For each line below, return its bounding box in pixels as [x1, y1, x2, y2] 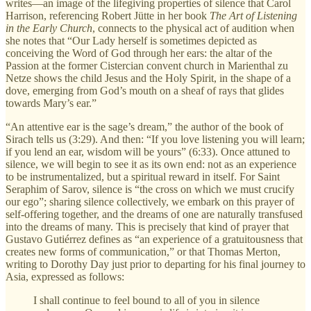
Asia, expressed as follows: [6, 270, 124, 283]
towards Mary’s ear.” [6, 96, 96, 109]
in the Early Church [6, 22, 92, 34]
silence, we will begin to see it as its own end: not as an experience [6, 158, 296, 170]
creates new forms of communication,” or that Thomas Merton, [6, 245, 280, 258]
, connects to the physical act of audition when [92, 22, 294, 34]
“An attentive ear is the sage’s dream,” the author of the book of [6, 120, 283, 133]
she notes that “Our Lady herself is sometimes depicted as [6, 34, 257, 47]
